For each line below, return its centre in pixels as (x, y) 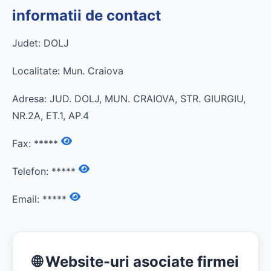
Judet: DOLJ (41, 43)
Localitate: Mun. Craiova (68, 71)
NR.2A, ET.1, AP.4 (51, 116)
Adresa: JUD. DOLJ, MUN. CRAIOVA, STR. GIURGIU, (129, 99)
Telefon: (32, 171)
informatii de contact (87, 15)
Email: (27, 199)
